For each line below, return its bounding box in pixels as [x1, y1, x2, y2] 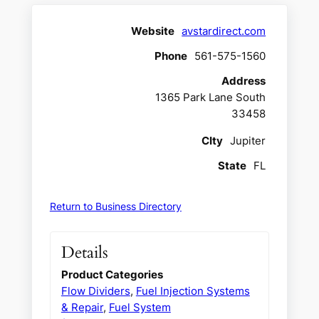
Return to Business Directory [49, 200, 182, 213]
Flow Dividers [61, 284, 130, 298]
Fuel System [108, 300, 171, 315]
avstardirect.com [182, 24, 266, 38]
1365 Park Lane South [155, 90, 266, 105]
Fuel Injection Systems [135, 284, 250, 298]
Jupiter [230, 134, 266, 148]
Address [221, 74, 266, 88]
